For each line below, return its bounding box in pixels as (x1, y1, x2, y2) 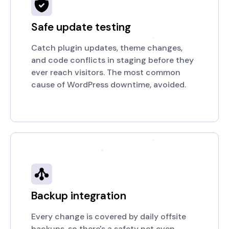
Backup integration (31, 189, 126, 202)
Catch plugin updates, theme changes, (31, 42, 182, 53)
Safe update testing (31, 20, 131, 34)
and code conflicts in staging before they (31, 55, 194, 65)
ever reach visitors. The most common (31, 67, 180, 78)
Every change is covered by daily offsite (31, 211, 186, 222)
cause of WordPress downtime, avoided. (31, 79, 186, 90)
